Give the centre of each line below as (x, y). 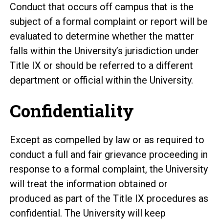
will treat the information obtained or (89, 184)
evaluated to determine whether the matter (102, 36)
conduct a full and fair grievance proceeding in (109, 154)
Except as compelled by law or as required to (107, 140)
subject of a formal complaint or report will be (109, 21)
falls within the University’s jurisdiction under (104, 51)
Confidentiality (72, 110)
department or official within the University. (101, 80)
